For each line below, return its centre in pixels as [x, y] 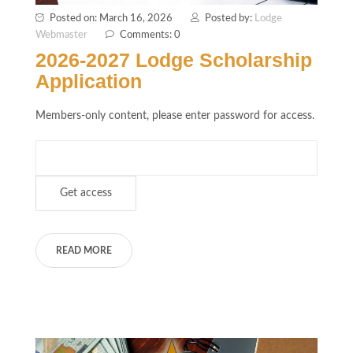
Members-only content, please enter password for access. [175, 116]
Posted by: [230, 19]
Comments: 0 [150, 35]
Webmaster [61, 35]
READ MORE [84, 251]
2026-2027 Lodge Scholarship [174, 60]
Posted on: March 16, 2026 [111, 19]
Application [89, 82]
